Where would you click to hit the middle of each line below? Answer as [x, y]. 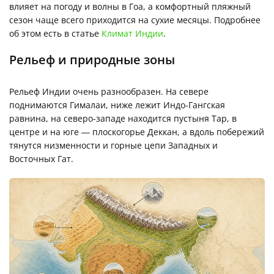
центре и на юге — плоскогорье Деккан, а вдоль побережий [137, 131]
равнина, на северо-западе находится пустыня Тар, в [123, 118]
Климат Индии [132, 33]
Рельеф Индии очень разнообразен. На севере [109, 91]
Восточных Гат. [41, 158]
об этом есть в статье [55, 33]
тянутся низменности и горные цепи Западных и [113, 145]
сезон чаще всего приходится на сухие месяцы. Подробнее [135, 20]
